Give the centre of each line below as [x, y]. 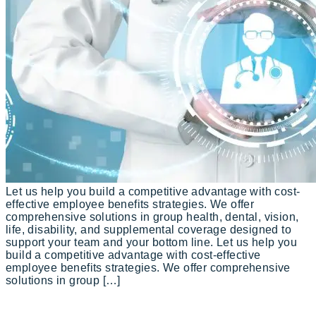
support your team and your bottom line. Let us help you [151, 242]
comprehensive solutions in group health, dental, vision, [152, 217]
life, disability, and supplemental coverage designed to [148, 229]
